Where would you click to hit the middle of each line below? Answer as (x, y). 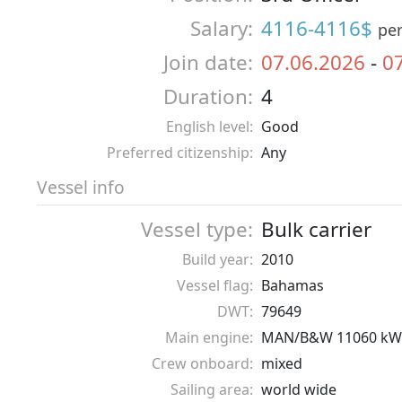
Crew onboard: (202, 363)
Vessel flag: (215, 285)
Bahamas (293, 285)
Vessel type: (197, 229)
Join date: (208, 62)
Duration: (208, 96)
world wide (299, 389)
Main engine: (209, 337)
